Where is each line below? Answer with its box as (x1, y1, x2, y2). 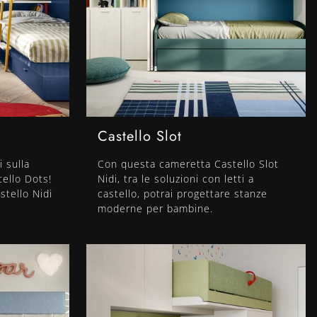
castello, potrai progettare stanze (98, 187, 267, 201)
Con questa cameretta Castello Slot (98, 157, 279, 171)
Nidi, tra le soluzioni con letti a (98, 172, 254, 186)
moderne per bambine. (98, 202, 213, 216)
